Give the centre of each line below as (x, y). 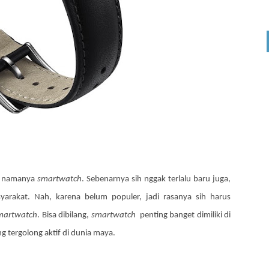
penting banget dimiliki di (183, 215)
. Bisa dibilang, (64, 215)
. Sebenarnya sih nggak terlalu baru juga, (156, 179)
